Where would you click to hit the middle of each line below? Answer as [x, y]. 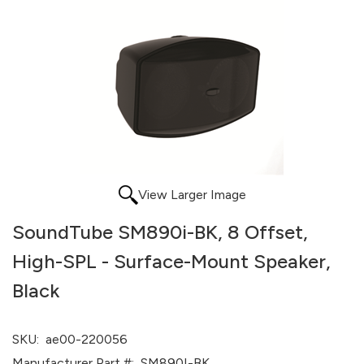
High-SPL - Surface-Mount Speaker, [171, 261]
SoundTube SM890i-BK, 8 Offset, [160, 232]
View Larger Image [192, 195]
